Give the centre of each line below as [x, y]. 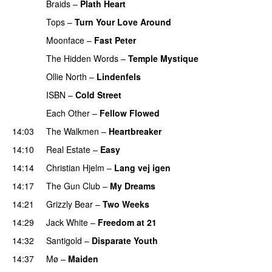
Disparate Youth [125, 240]
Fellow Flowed [130, 113]
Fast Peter [115, 40]
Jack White [67, 222]
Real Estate [68, 149]
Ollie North [66, 76]
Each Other [68, 113]
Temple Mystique [163, 58]
